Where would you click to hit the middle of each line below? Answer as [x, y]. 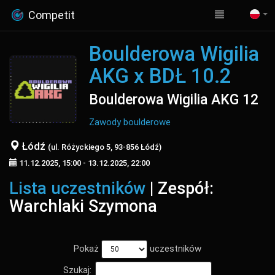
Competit [50, 15]
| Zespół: [180, 188]
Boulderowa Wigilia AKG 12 [174, 100]
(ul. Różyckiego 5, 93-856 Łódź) [105, 147]
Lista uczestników [77, 188]
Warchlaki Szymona [83, 206]
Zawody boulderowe [130, 122]
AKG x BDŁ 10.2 [160, 76]
